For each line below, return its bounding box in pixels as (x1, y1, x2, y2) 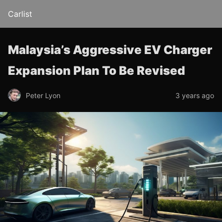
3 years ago (175, 91, 214, 100)
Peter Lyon (26, 91, 60, 100)
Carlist (8, 9, 32, 19)
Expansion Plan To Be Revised (8, 63, 185, 78)
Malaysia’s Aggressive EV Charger (8, 43, 212, 57)
